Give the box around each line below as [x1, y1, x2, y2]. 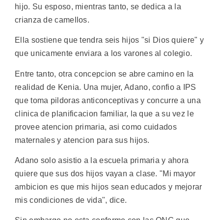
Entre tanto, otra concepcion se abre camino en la [15, 69, 194, 78]
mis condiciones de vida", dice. [15, 196, 127, 205]
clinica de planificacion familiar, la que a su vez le [15, 109, 194, 118]
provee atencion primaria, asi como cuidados [15, 122, 177, 131]
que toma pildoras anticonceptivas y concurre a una [15, 96, 201, 105]
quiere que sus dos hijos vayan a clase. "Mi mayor [15, 169, 196, 178]
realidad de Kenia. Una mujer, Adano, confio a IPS [15, 82, 196, 91]
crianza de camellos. [15, 15, 90, 24]
